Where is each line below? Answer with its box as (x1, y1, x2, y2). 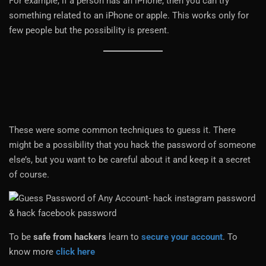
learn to (106, 231, 141, 242)
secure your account (141, 231, 223, 242)
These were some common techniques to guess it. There (9, 124, 236, 135)
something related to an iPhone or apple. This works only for (9, 9, 249, 21)
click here (56, 246, 95, 257)
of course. (9, 169, 49, 180)
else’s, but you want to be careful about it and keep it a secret (9, 154, 251, 165)
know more (9, 246, 56, 257)
